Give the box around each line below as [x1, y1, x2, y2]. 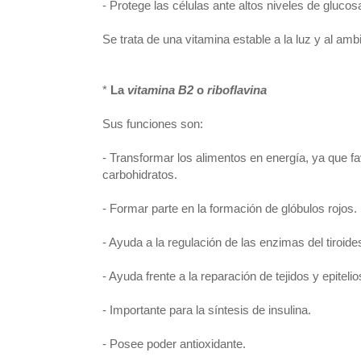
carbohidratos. [102, 168, 180, 181]
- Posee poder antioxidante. [102, 337, 246, 351]
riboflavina [207, 83, 267, 97]
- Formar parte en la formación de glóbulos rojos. [102, 201, 357, 215]
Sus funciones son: [102, 117, 203, 131]
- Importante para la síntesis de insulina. [102, 303, 314, 317]
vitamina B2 [127, 83, 193, 97]
